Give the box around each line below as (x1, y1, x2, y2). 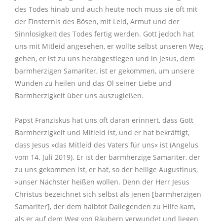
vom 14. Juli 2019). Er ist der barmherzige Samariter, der (15, 152, 200, 162)
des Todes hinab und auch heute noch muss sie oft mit (15, 4, 197, 14)
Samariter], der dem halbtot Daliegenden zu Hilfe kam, (15, 202, 195, 212)
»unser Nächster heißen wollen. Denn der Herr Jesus (15, 177, 189, 187)
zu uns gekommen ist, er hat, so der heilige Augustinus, (15, 165, 198, 175)
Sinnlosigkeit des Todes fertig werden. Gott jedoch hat (15, 29, 194, 39)
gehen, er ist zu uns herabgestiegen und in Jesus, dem (15, 54, 195, 64)
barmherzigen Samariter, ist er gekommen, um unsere (15, 66, 194, 76)
